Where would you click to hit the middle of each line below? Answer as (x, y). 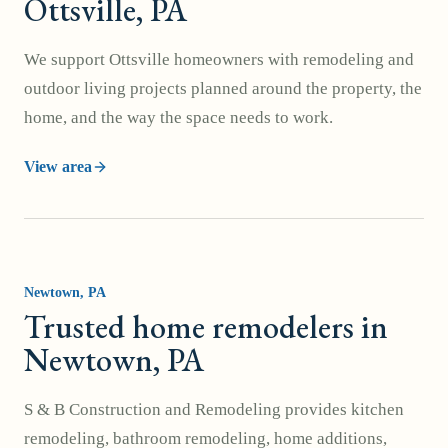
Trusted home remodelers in (206, 327)
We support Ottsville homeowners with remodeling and (219, 59)
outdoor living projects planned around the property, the (223, 88)
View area (58, 166)
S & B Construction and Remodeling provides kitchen (214, 409)
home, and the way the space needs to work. (178, 117)
